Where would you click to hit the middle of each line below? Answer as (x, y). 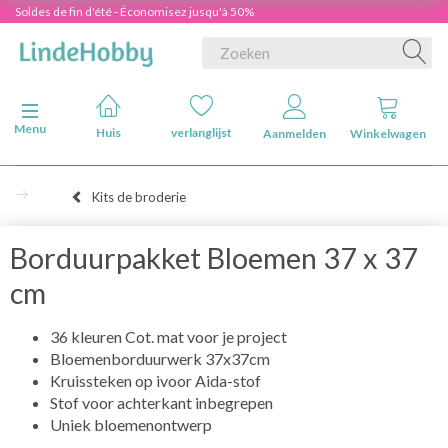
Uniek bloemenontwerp (131, 424)
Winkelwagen (387, 133)
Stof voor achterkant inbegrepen (161, 402)
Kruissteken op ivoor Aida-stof (155, 380)
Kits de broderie (139, 196)
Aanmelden (294, 133)
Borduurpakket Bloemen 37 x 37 (214, 257)
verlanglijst (201, 132)
